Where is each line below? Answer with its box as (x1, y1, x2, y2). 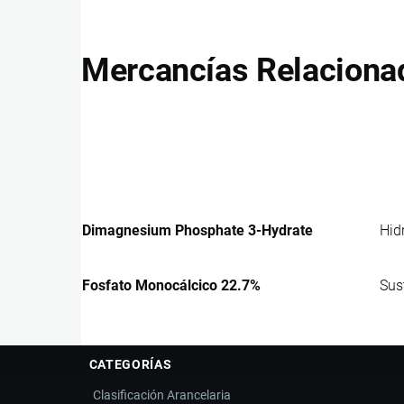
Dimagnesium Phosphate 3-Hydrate (82, 221, 313, 239)
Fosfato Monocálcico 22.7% (82, 276, 261, 294)
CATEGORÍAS (88, 356, 172, 372)
